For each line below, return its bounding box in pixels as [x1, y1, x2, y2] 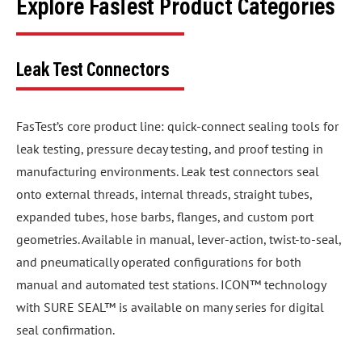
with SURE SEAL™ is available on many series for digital [16, 296, 324, 313]
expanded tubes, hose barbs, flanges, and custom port [16, 205, 314, 222]
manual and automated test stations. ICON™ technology [16, 273, 326, 290]
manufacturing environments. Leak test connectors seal [16, 160, 319, 177]
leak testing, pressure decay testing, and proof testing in [16, 137, 323, 154]
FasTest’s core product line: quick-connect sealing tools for [16, 115, 339, 132]
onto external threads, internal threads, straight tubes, [16, 183, 312, 200]
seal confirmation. [16, 318, 115, 335]
